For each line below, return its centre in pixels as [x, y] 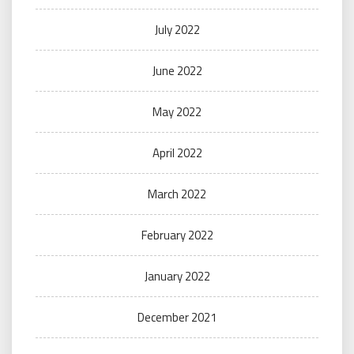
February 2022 [177, 235]
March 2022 [177, 194]
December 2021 [177, 317]
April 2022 [177, 153]
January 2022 [177, 276]
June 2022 [177, 71]
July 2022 [177, 30]
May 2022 [177, 112]
